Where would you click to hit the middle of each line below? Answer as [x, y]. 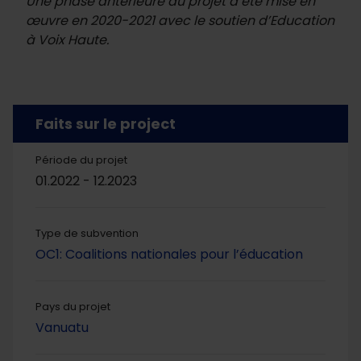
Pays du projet [73, 307]
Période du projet [81, 160]
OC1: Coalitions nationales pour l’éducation [169, 255]
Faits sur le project [106, 124]
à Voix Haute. [67, 40]
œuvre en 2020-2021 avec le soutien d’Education [180, 21]
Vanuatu [62, 328]
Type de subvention [87, 234]
